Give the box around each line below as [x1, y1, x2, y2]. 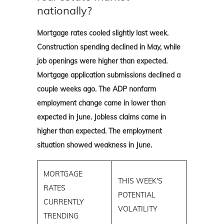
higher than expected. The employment [37, 126, 162, 135]
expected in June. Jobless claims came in [37, 112, 166, 121]
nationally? [37, 3, 92, 17]
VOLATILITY [118, 204, 157, 213]
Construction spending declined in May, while [37, 42, 180, 51]
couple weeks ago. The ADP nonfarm [37, 84, 156, 93]
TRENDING [43, 211, 78, 220]
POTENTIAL [118, 190, 155, 199]
